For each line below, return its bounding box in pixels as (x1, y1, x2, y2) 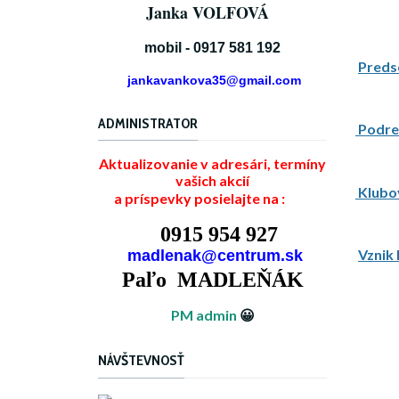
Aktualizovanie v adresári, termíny (99, 155, 326, 173)
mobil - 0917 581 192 (144, 39, 281, 55)
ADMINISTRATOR (98, 114, 198, 132)
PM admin (170, 306, 237, 324)
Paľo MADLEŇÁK (121, 268, 304, 292)
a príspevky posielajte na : (101, 190, 288, 208)
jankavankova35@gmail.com (127, 72, 301, 87)
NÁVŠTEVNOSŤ (98, 352, 184, 370)
